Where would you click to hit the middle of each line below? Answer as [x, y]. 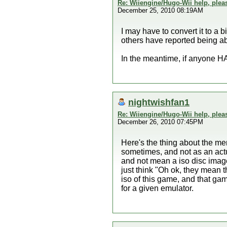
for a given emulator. [157, 188]
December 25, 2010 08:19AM [160, 10]
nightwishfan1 [159, 102]
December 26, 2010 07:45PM [160, 122]
